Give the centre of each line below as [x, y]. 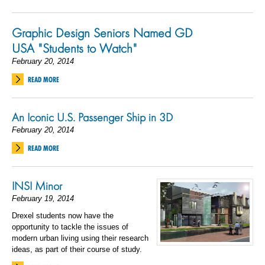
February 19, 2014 [43, 198]
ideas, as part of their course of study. [77, 249]
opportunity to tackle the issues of [70, 227]
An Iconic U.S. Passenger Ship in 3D [92, 117]
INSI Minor [37, 186]
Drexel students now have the [63, 216]
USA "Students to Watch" [75, 48]
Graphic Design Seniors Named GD [102, 33]
